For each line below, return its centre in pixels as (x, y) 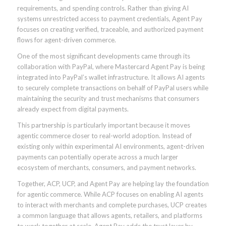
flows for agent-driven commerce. (66, 40)
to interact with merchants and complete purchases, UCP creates (112, 205)
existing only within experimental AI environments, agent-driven (110, 147)
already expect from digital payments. (73, 109)
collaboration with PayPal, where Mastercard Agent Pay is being (111, 67)
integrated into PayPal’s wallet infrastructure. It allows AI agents (111, 77)
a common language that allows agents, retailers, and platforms (109, 216)
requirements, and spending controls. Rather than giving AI (103, 8)
